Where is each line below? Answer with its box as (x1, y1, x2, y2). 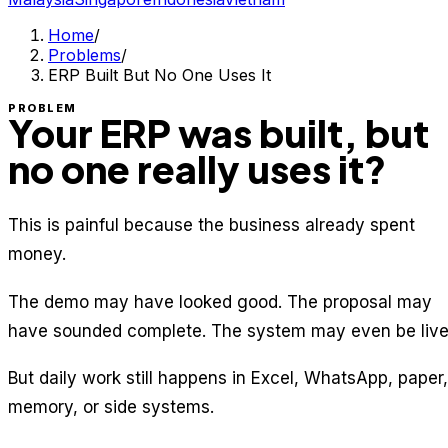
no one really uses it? (8, 145, 386, 192)
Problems (48, 45, 121, 65)
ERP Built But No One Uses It (48, 65, 271, 85)
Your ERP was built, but (8, 109, 429, 156)
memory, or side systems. (8, 397, 214, 418)
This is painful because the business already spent (8, 215, 415, 235)
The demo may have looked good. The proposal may (8, 291, 432, 312)
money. (8, 244, 66, 264)
